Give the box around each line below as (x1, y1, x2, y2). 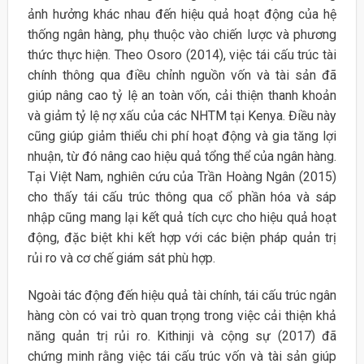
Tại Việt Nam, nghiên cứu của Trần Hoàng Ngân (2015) (27, 169, 337, 185)
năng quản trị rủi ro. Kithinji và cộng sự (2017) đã (27, 328, 337, 344)
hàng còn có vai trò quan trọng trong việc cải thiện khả (27, 308, 337, 324)
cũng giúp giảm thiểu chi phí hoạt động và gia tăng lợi (27, 128, 337, 145)
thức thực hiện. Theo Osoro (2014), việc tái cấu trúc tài (27, 47, 337, 63)
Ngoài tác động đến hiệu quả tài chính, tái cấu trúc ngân (27, 288, 337, 304)
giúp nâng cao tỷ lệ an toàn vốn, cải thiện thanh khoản (27, 88, 337, 104)
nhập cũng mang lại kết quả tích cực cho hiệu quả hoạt (27, 210, 337, 226)
